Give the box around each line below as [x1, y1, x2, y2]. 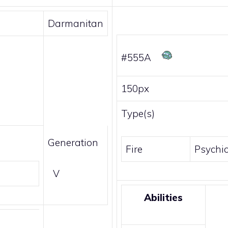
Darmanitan [48, 17, 103, 30]
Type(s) [121, 107, 155, 120]
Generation [48, 136, 98, 149]
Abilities [144, 191, 183, 204]
